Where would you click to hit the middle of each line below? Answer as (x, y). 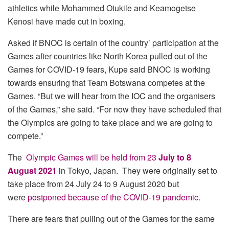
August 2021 (32, 171)
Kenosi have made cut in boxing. (67, 21)
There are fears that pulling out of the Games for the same (111, 219)
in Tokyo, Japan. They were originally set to (137, 171)
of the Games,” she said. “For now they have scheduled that (114, 109)
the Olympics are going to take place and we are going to (110, 123)
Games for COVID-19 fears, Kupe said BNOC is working (109, 70)
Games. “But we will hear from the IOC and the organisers (111, 96)
